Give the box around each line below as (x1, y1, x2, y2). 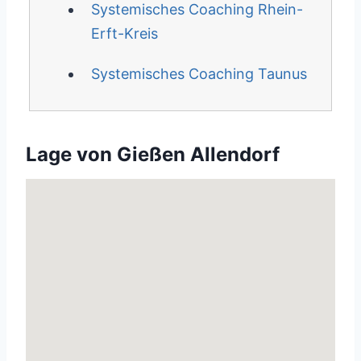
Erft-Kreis (90, 25, 158, 42)
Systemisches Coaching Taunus (90, 65, 307, 82)
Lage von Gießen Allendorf (26, 143, 280, 166)
